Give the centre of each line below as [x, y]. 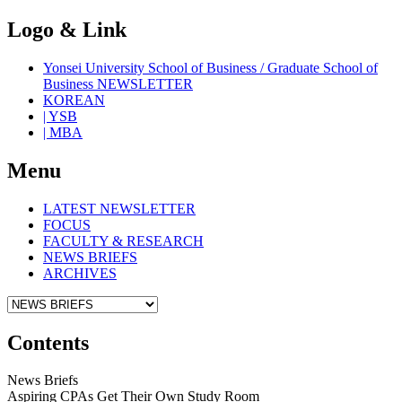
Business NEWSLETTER [118, 83]
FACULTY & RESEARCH [123, 240]
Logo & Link [67, 29]
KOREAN [74, 100]
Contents [48, 342]
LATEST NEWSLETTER [119, 208]
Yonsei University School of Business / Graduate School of [210, 67]
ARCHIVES [80, 273]
